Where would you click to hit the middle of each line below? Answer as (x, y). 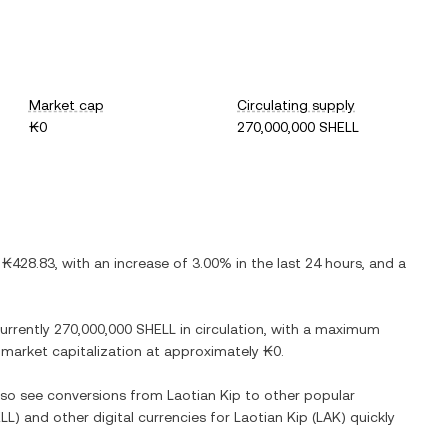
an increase (131, 263)
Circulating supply (296, 105)
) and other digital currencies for (124, 417)
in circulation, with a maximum (278, 329)
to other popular (298, 395)
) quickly (368, 417)
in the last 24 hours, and (315, 263)
